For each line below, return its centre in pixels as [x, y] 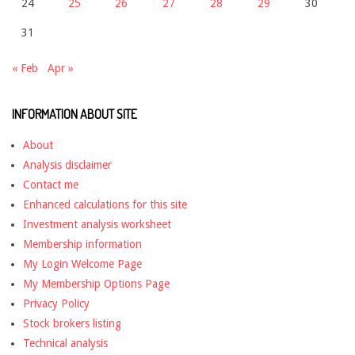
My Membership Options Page [96, 284]
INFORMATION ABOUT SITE [74, 115]
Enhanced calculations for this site [105, 205]
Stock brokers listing [72, 324]
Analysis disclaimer [67, 165]
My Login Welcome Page [82, 264]
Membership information [82, 244]
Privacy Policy [56, 304]
